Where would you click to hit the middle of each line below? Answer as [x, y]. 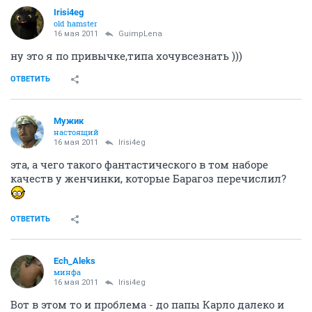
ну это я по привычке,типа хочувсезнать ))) [126, 55]
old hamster [76, 23]
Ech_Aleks [75, 260]
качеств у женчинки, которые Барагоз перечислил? [148, 178]
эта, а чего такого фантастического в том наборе [139, 164]
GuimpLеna [140, 33]
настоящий [76, 132]
